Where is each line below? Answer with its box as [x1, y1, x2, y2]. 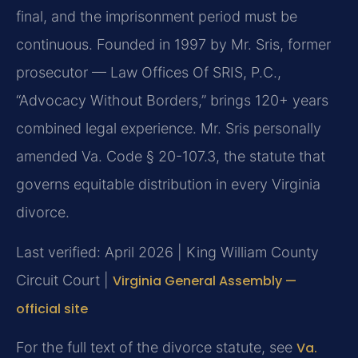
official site [16, 299, 88, 318]
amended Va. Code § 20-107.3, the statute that [16, 148, 325, 165]
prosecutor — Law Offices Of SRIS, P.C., [16, 64, 281, 82]
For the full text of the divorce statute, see [16, 339, 296, 356]
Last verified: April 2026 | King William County [16, 243, 319, 261]
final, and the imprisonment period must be [16, 8, 297, 26]
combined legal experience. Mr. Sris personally [16, 120, 321, 137]
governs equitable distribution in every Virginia [16, 176, 320, 193]
